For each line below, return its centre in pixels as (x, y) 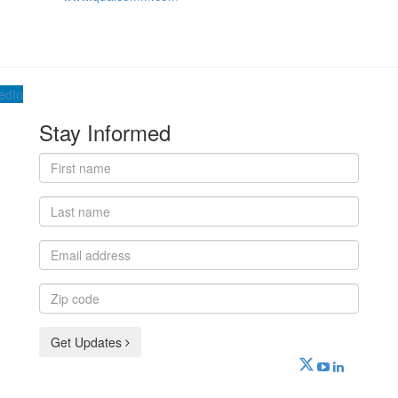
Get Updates (88, 342)
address (63, 266)
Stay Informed (105, 132)
